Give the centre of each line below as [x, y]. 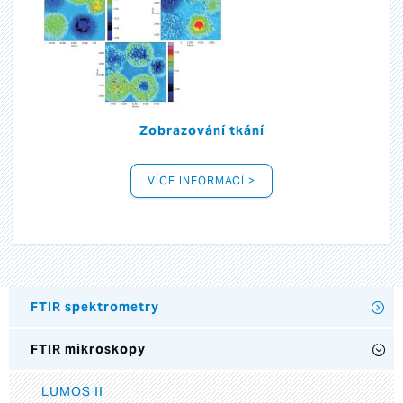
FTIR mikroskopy [88, 349]
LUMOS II [72, 392]
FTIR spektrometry [95, 307]
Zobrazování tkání [201, 131]
